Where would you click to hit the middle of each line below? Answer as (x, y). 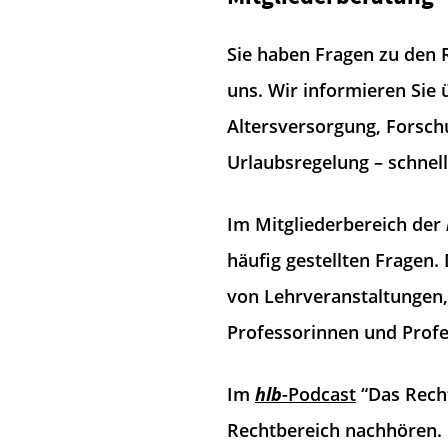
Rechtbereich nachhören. (334, 430)
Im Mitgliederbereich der (336, 224)
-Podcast (319, 394)
